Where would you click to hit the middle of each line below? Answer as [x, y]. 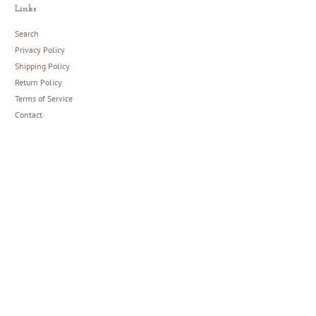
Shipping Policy [42, 66]
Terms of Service [43, 98]
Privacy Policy [39, 49]
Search [26, 33]
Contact [28, 114]
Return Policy [38, 82]
